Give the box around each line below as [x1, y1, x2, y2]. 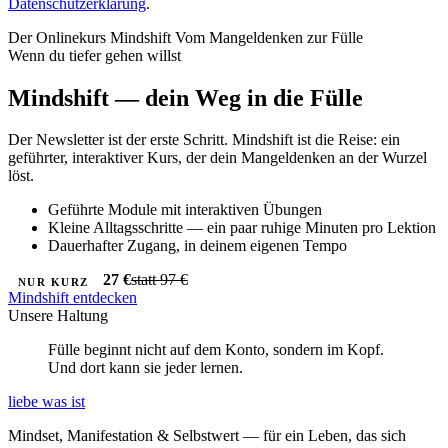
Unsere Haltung [8, 307, 108, 325]
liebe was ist [8, 393, 85, 411]
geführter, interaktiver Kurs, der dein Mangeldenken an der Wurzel [8, 149, 427, 167]
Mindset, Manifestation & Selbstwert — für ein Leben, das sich [8, 427, 406, 445]
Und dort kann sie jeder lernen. [48, 359, 243, 377]
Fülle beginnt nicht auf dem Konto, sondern [48, 341, 327, 359]
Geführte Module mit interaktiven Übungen [48, 201, 322, 219]
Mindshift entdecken [8, 289, 137, 307]
